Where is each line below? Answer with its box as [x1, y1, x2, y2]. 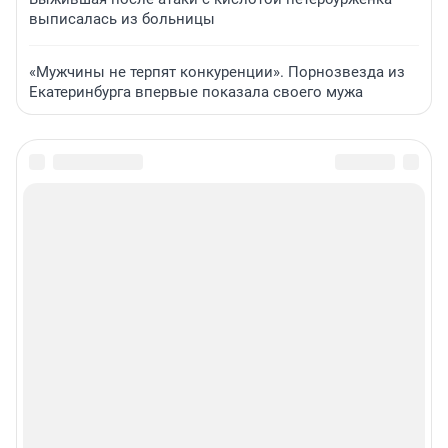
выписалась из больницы [29, 10, 215, 29]
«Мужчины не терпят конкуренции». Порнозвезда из [29, 63, 405, 82]
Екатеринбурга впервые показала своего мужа [29, 83, 363, 102]
